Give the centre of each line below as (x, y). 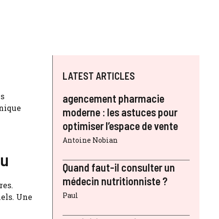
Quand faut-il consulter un (119, 167)
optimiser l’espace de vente (120, 126)
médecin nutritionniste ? (115, 181)
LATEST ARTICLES (99, 76)
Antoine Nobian (90, 140)
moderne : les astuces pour (120, 112)
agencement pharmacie (113, 99)
